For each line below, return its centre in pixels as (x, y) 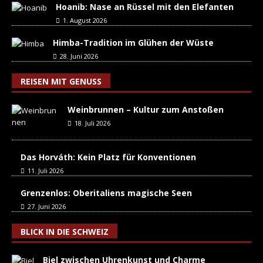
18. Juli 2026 (92, 123)
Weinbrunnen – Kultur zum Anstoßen (146, 110)
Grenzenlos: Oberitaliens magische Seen (106, 193)
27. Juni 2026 (47, 207)
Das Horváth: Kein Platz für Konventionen (108, 157)
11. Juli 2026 (45, 171)
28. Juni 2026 (79, 56)
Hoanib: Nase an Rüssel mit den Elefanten (145, 7)
